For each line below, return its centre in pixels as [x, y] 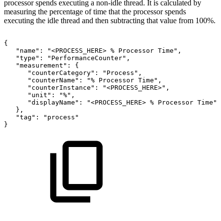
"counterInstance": [63, 88]
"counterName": [55, 80]
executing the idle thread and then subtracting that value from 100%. [110, 21]
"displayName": [55, 103]
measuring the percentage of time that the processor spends [95, 12]
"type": [30, 58]
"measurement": [43, 66]
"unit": [41, 95]
